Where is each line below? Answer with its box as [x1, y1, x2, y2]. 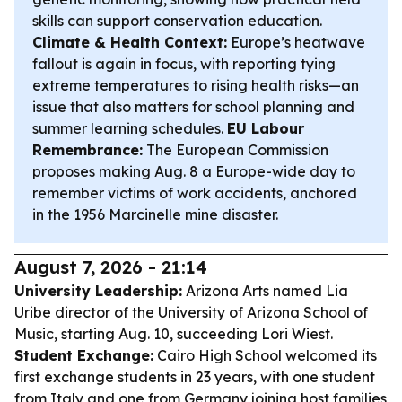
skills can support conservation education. [32, 12, 322, 30]
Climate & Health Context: [32, 33, 227, 51]
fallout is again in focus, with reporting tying [32, 55, 336, 73]
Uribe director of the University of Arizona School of [14, 303, 368, 321]
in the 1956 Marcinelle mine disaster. [32, 205, 278, 223]
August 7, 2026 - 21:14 [14, 256, 207, 278]
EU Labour [227, 119, 304, 137]
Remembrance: [32, 141, 143, 159]
